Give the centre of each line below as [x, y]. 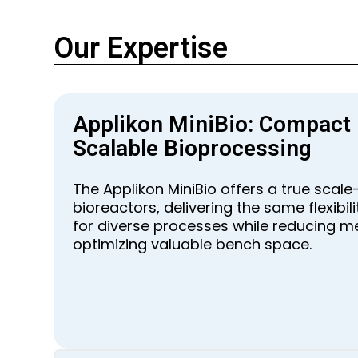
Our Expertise [141, 48]
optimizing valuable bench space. [193, 245]
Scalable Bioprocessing [193, 149]
